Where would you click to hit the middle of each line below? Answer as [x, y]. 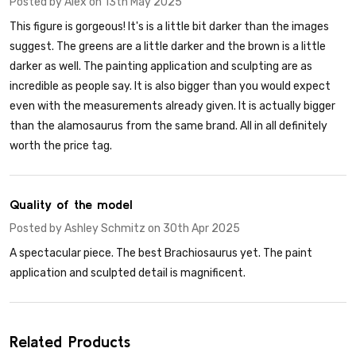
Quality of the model [71, 205]
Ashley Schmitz [105, 229]
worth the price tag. [61, 146]
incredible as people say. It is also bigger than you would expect [170, 87]
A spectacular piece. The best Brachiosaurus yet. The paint [161, 253]
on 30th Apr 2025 [193, 229]
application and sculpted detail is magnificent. [128, 273]
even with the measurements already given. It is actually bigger [172, 106]
